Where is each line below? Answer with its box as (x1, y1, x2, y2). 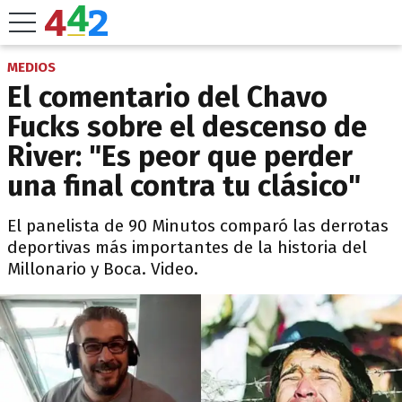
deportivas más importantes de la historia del (7, 237, 367, 258)
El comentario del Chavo (7, 80, 328, 114)
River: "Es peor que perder (7, 139, 353, 173)
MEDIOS (7, 59, 56, 75)
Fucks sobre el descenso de (7, 109, 367, 144)
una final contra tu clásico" (7, 169, 361, 203)
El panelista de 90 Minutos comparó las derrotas (7, 215, 389, 236)
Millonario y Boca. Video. (7, 258, 198, 279)
